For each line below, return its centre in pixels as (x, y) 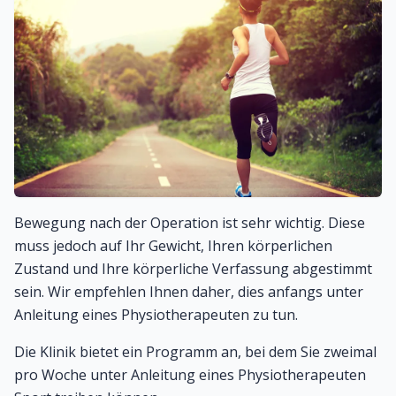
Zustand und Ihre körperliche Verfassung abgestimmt (193, 269)
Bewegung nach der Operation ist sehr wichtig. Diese (190, 223)
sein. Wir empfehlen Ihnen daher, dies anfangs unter (189, 292)
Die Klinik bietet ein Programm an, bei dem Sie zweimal (195, 352)
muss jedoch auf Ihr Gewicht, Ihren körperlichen (173, 246)
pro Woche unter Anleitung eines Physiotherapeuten (190, 375)
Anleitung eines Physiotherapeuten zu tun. (156, 315)
